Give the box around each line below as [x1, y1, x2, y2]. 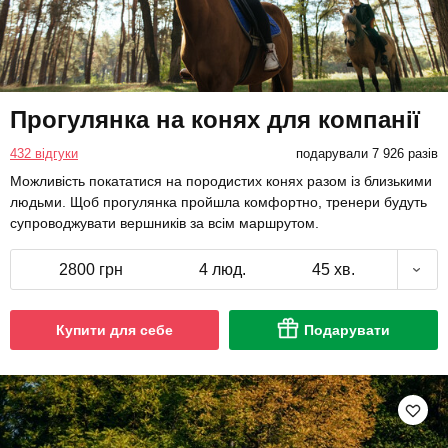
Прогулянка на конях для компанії [10, 106, 420, 134]
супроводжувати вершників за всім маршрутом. [10, 215, 319, 232]
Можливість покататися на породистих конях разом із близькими [10, 173, 432, 190]
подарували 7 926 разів [295, 146, 438, 162]
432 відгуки [10, 146, 78, 162]
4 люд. [199, 261, 246, 279]
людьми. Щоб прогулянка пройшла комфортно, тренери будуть [10, 194, 427, 211]
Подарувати [304, 322, 390, 339]
